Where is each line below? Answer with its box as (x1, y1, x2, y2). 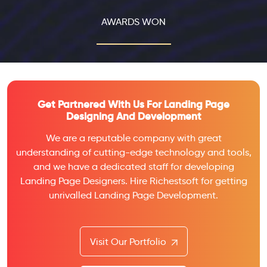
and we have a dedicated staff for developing (33, 161, 234, 173)
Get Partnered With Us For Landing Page (38, 98, 229, 111)
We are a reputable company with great (45, 132, 222, 144)
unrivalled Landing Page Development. (49, 190, 218, 201)
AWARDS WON (101, 16, 166, 28)
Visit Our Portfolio (89, 236, 169, 248)
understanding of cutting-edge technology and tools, (15, 147, 252, 159)
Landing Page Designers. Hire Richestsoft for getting (20, 175, 247, 187)
